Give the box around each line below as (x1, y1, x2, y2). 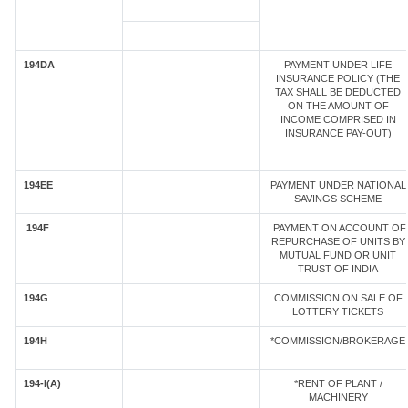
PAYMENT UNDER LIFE (284, 59, 392, 70)
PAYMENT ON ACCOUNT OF (270, 222, 406, 233)
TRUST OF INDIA (298, 263, 378, 274)
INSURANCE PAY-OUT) (284, 127, 392, 138)
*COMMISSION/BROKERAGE (270, 335, 405, 346)
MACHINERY (308, 392, 368, 403)
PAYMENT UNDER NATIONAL (270, 179, 406, 190)
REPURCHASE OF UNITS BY (270, 236, 405, 247)
